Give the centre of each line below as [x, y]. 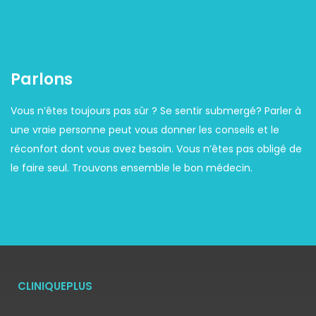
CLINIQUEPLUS [55, 286]
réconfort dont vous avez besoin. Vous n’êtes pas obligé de [156, 149]
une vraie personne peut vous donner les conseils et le [145, 130]
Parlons [42, 79]
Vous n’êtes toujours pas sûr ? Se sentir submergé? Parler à [156, 111]
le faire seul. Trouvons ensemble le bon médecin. [132, 168]
